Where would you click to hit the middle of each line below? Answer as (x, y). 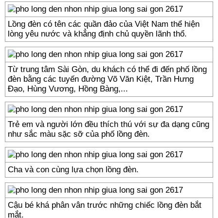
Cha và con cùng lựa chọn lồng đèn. (73, 170)
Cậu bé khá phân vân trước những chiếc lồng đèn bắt (105, 205)
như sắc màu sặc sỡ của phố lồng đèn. (79, 134)
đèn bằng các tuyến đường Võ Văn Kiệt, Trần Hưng (101, 79)
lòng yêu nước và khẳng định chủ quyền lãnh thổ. (97, 34)
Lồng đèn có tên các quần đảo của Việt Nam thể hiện (104, 24)
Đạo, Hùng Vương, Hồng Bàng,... (68, 89)
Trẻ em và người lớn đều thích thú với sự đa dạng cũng (109, 124)
